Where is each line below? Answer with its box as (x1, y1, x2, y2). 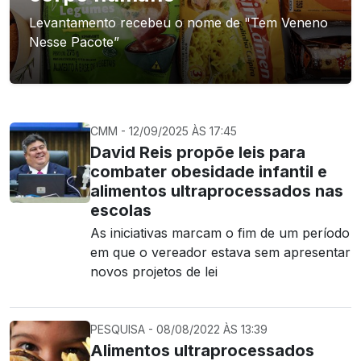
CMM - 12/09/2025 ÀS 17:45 (90, 124, 237, 138)
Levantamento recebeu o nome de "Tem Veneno (29, 15, 328, 31)
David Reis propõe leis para (90, 143, 305, 162)
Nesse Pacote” (29, 34, 119, 50)
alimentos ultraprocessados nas (90, 181, 343, 201)
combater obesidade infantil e (90, 162, 327, 181)
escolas (90, 201, 151, 220)
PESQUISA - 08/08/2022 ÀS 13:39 (90, 322, 268, 336)
